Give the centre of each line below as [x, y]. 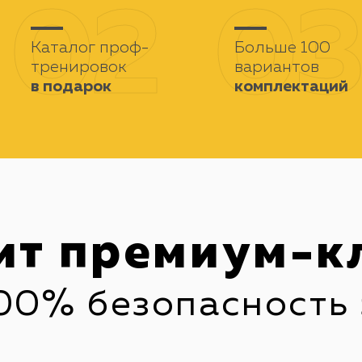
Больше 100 [282, 48]
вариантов [276, 67]
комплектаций [291, 86]
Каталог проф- [90, 48]
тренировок [79, 67]
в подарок [72, 86]
